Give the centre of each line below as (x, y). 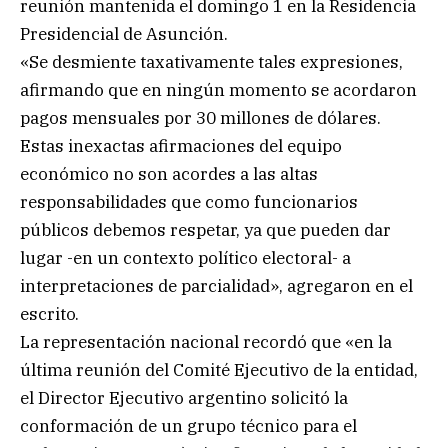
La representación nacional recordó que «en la (206, 341)
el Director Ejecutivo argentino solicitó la (184, 397)
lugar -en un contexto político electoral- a (185, 257)
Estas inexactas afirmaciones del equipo (181, 145)
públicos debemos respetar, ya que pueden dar (205, 229)
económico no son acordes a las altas (169, 173)
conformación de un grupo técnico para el (188, 425)
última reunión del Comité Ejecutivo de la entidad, (219, 369)
